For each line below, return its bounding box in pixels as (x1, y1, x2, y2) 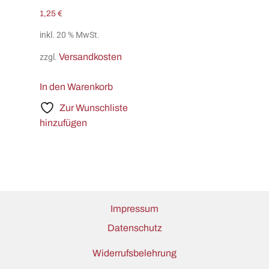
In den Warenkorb (40, 81, 113, 92)
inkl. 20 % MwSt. (40, 29, 100, 40)
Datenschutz (107, 223, 162, 234)
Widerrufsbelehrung (92, 247, 177, 258)
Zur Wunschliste (59, 102, 128, 113)
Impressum (110, 203, 159, 214)
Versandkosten (59, 51, 122, 62)
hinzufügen (40, 117, 87, 128)
